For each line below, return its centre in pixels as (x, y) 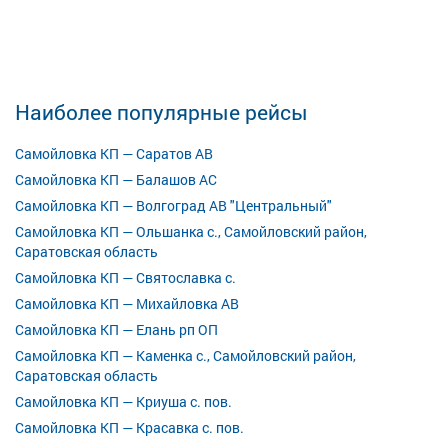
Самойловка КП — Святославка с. (125, 277)
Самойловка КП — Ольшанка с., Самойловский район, (191, 231)
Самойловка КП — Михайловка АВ (127, 303)
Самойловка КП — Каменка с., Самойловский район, (185, 355)
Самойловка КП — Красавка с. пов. (129, 427)
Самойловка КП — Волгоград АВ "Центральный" (173, 205)
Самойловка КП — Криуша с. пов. (123, 401)
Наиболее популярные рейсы (161, 112)
